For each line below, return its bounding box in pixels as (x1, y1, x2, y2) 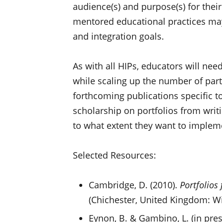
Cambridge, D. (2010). (88, 178, 180, 191)
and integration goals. (73, 30, 164, 42)
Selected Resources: (73, 149, 156, 161)
